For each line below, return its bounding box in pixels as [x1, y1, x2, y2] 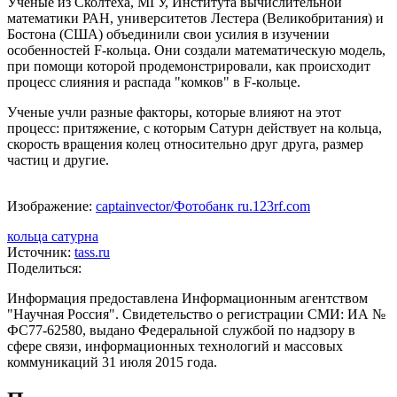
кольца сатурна [7, 229, 98, 245]
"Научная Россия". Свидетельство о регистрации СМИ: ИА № [7, 307, 385, 323]
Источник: [7, 245, 74, 261]
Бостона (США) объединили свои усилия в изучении [7, 27, 330, 43]
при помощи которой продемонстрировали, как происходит [7, 58, 370, 74]
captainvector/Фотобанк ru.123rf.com [96, 198, 310, 214]
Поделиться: [7, 261, 82, 276]
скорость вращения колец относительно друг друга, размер [7, 136, 363, 152]
